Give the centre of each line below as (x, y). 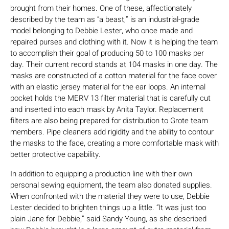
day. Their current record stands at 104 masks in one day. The (114, 65)
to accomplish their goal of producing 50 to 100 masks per (107, 53)
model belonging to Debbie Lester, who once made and (101, 31)
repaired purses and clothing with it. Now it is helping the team (114, 42)
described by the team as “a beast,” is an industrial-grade (105, 20)
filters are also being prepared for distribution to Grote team (109, 121)
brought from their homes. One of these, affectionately (101, 8)
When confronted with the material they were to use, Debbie (110, 197)
